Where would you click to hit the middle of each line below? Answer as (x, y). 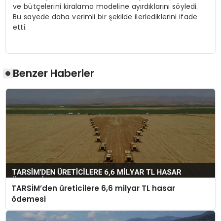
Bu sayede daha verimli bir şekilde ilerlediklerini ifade (105, 17)
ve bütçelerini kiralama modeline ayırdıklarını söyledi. (106, 7)
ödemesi (28, 199)
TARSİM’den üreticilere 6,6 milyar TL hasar (93, 188)
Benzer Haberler (54, 74)
